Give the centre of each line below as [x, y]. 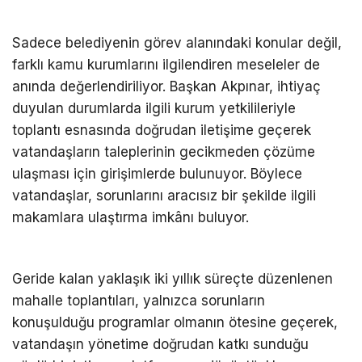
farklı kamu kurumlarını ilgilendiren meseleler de [166, 64]
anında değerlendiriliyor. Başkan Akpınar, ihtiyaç [166, 86]
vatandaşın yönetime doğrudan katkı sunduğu [160, 344]
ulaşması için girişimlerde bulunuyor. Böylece [157, 173]
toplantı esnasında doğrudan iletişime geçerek [162, 130]
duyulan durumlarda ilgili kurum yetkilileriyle [154, 108]
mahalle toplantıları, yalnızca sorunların [139, 301]
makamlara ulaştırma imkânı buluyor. [130, 217]
